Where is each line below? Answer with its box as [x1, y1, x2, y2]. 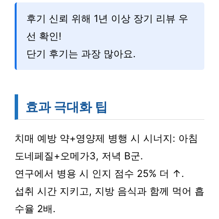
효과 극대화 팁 [25, 99, 108, 114]
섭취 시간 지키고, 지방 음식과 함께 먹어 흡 [15, 185, 204, 197]
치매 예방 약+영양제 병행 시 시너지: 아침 [15, 132, 198, 144]
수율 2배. [15, 203, 56, 215]
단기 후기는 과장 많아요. [26, 48, 136, 60]
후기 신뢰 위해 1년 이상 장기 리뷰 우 [26, 13, 188, 24]
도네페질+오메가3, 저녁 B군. [15, 150, 143, 162]
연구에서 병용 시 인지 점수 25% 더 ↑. [15, 168, 184, 179]
